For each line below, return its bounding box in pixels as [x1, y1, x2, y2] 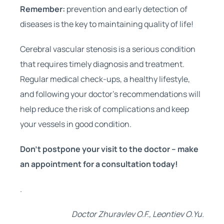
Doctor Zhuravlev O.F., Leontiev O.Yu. [71, 208, 204, 219]
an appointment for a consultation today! [19, 158, 178, 169]
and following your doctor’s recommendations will [19, 88, 200, 99]
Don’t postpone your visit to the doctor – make [19, 143, 198, 154]
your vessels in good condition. [19, 118, 131, 129]
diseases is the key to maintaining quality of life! [19, 18, 193, 29]
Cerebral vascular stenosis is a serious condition [19, 43, 195, 54]
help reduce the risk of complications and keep [19, 103, 189, 114]
